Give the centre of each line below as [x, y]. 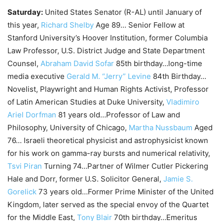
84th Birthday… [179, 76]
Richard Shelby [67, 25]
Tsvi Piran [25, 166]
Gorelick [22, 191]
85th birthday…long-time [158, 63]
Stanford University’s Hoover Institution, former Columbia [108, 37]
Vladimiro [183, 102]
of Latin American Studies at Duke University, [87, 102]
